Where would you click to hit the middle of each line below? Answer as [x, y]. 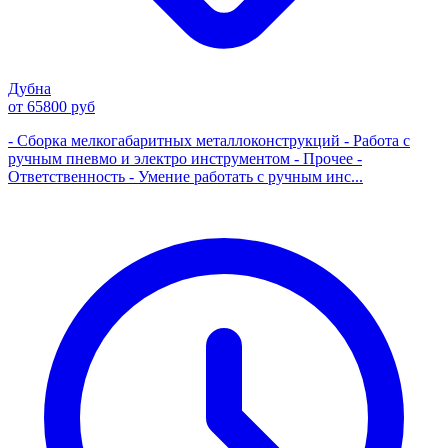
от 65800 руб [51, 106]
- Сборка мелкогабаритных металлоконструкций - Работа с [209, 140]
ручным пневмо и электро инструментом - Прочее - [185, 158]
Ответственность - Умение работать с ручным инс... [185, 176]
